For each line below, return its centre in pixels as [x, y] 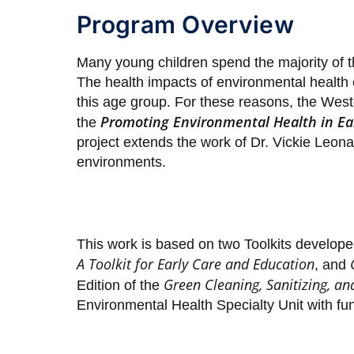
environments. [123, 162]
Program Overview [185, 24]
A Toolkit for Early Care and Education [196, 264]
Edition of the [120, 285]
